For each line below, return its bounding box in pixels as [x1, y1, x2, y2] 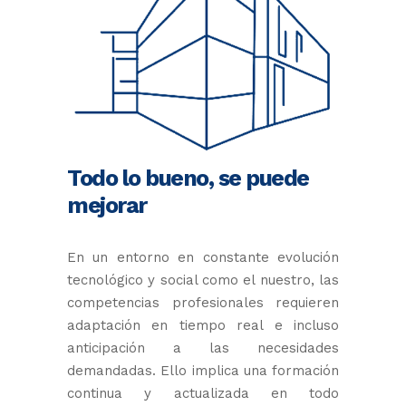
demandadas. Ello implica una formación [67, 362, 339, 379]
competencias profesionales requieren [67, 295, 339, 311]
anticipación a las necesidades [67, 340, 339, 356]
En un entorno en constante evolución [67, 249, 339, 266]
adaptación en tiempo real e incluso [67, 317, 339, 333]
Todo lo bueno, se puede [67, 165, 309, 191]
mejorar [67, 192, 147, 218]
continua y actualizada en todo [67, 385, 339, 401]
